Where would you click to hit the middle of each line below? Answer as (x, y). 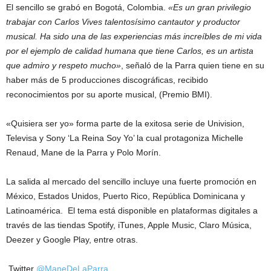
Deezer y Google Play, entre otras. (74, 240)
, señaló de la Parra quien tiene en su (193, 65)
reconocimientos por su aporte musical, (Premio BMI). (110, 94)
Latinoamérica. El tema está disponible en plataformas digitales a (132, 211)
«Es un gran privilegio (210, 7)
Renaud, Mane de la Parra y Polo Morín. (87, 152)
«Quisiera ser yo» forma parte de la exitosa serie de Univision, (125, 123)
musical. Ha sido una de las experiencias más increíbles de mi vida (134, 36)
